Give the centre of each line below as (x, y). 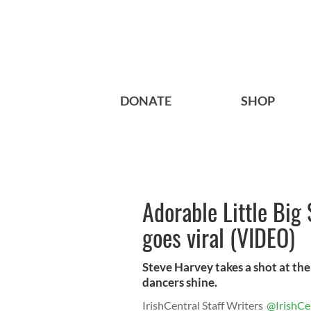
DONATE (146, 101)
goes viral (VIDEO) (219, 237)
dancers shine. (180, 283)
